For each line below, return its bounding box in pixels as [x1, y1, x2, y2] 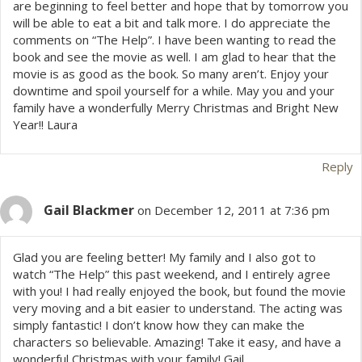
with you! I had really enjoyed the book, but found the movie [13, 283, 346, 300]
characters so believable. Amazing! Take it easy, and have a [13, 334, 341, 351]
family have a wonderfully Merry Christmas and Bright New [13, 99, 339, 116]
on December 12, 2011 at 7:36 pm [137, 202, 330, 219]
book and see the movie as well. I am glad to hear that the [13, 48, 336, 65]
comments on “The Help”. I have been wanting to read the [13, 32, 336, 48]
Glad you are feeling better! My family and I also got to [13, 249, 316, 266]
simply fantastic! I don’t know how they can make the [13, 317, 305, 334]
